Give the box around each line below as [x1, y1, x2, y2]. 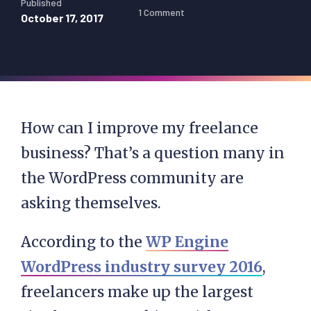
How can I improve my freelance [21, 119, 258, 137]
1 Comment [138, 6, 185, 18]
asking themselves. [21, 194, 161, 212]
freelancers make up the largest [21, 283, 253, 301]
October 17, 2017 [21, 11, 103, 24]
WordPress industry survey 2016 [21, 258, 262, 276]
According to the [21, 233, 146, 251]
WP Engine [146, 233, 228, 251]
